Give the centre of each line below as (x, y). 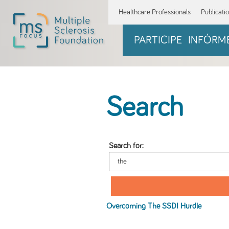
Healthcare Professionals (155, 12)
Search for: (126, 146)
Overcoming (127, 206)
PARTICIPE (158, 40)
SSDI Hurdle (181, 206)
